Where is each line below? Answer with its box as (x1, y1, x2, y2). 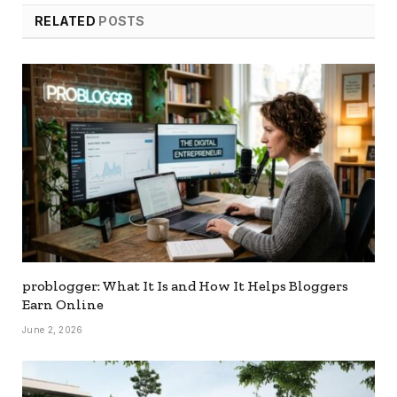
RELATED (35, 12, 99, 28)
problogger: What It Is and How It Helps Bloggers (22, 276, 348, 294)
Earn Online (22, 295, 104, 313)
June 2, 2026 (22, 323, 83, 335)
